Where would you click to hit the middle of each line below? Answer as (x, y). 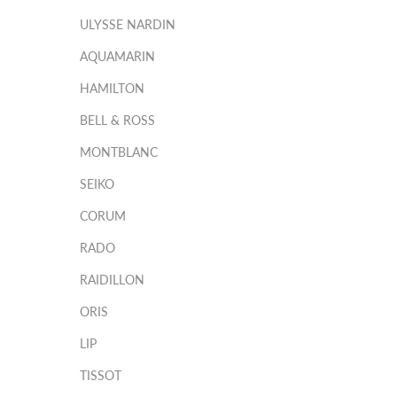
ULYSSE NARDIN (128, 24)
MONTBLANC (119, 152)
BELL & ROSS (117, 120)
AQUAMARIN (117, 56)
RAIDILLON (112, 280)
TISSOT (101, 375)
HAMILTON (112, 88)
